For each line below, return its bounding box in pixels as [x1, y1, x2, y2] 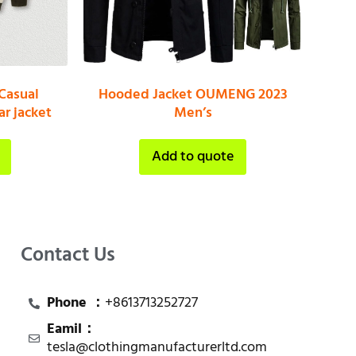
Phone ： [46, 292, 105, 315]
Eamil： [46, 318, 96, 341]
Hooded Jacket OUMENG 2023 [98, 83, 288, 106]
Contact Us [21, 240, 115, 272]
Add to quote [152, 145, 234, 168]
